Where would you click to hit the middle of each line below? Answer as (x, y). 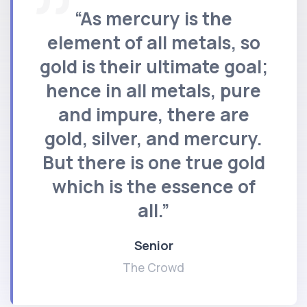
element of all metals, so (153, 42)
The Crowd (153, 267)
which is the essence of (153, 186)
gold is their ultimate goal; (153, 66)
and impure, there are (153, 114)
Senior (153, 245)
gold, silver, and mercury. (153, 138)
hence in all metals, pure (153, 90)
